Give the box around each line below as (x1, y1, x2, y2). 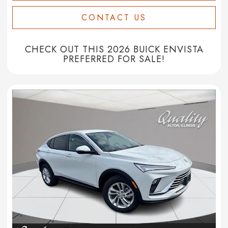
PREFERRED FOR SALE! (63, 52, 165, 66)
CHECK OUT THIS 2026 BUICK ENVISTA (24, 43, 204, 56)
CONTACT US (81, 12, 147, 24)
